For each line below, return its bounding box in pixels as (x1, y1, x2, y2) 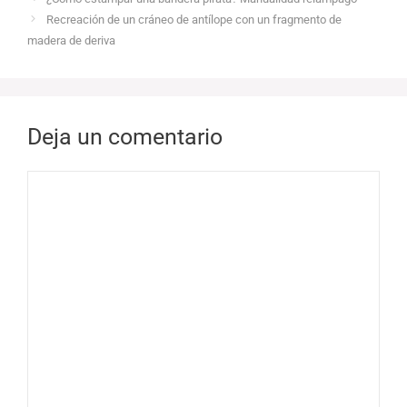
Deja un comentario (27, 123, 223, 150)
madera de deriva (27, 33, 115, 47)
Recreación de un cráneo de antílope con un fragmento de (45, 12, 342, 26)
